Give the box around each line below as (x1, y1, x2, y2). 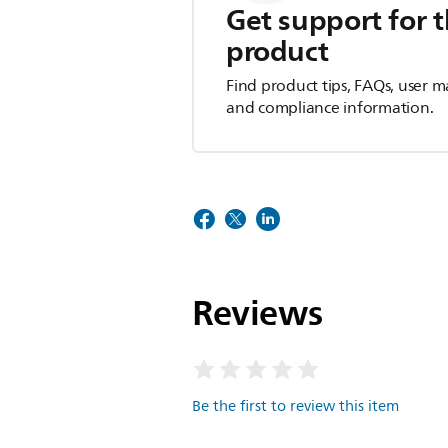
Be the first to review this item (192, 393, 399, 419)
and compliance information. (226, 94, 434, 121)
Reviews (192, 282, 323, 342)
